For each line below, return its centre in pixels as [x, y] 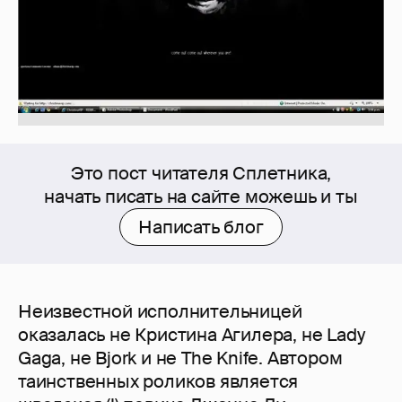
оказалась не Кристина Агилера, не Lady [192, 335]
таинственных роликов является [158, 382]
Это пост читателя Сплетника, [201, 174]
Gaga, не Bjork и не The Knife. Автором [180, 358]
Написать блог [201, 227]
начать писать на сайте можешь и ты [201, 197]
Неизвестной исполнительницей [160, 312]
